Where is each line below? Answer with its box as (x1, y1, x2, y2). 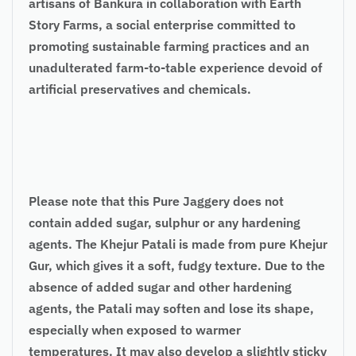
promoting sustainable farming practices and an (29, 37, 309, 54)
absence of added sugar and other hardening (29, 278, 292, 295)
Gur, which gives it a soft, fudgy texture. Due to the (29, 257, 325, 273)
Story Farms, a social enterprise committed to (29, 16, 296, 33)
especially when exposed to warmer (29, 321, 241, 338)
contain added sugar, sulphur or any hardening (29, 214, 300, 230)
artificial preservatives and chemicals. (29, 80, 251, 97)
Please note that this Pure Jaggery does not (29, 192, 284, 209)
